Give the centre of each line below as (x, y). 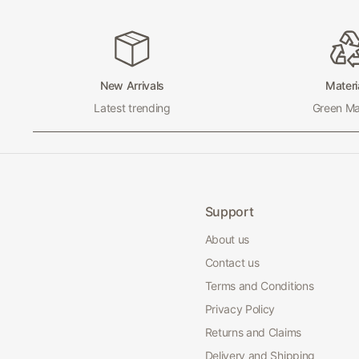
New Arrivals (132, 85)
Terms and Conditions (259, 286)
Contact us (232, 262)
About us (227, 239)
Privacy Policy (240, 309)
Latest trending (132, 108)
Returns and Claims (253, 332)
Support (229, 212)
